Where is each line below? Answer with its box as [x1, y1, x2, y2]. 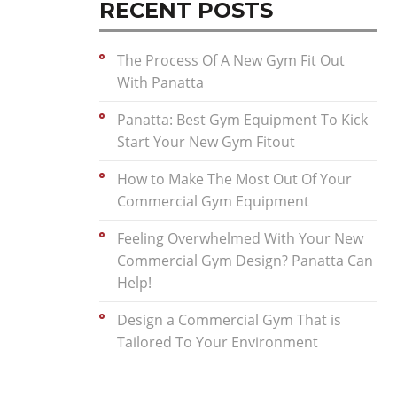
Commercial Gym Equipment [117, 191, 309, 212]
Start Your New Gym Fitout [117, 132, 295, 152]
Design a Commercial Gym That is [117, 310, 341, 331]
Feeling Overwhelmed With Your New [117, 229, 363, 249]
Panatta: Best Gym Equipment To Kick [117, 110, 368, 130]
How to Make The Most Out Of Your [117, 169, 352, 190]
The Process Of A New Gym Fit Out [117, 51, 345, 71]
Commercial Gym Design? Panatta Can [117, 251, 373, 271]
